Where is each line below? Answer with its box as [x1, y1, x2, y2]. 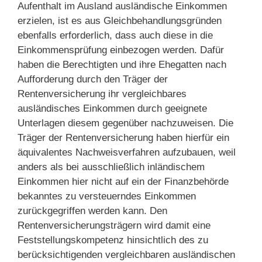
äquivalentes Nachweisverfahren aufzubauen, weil [18, 146, 236, 158]
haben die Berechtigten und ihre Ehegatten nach [18, 58, 226, 70]
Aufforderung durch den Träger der [18, 73, 168, 85]
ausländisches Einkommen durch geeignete [18, 102, 207, 114]
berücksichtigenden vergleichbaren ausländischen [18, 249, 235, 260]
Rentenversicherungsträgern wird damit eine [18, 219, 211, 231]
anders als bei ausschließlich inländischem [18, 161, 205, 173]
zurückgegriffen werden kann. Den [18, 205, 167, 216]
